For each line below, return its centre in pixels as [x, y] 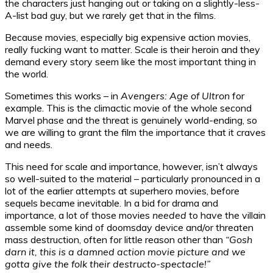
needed [169, 215]
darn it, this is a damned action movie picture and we [125, 252]
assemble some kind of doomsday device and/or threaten [129, 228]
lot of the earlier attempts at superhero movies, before [122, 191]
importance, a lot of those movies [79, 215]
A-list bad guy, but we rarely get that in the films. [110, 16]
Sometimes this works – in [63, 96]
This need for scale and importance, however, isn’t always [131, 167]
